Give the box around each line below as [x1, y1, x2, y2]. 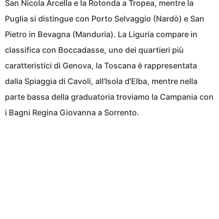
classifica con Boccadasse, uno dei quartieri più [5, 45, 184, 55]
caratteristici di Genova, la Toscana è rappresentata [5, 61, 197, 71]
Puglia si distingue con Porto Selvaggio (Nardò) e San [5, 14, 204, 24]
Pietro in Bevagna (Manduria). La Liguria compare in [5, 29, 197, 40]
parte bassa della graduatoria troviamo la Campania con [5, 92, 214, 102]
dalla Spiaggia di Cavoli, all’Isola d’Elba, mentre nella [5, 76, 197, 87]
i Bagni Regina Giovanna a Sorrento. [5, 108, 139, 118]
